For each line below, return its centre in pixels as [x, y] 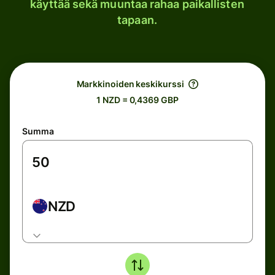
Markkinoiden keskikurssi [130, 84]
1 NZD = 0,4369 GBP [137, 100]
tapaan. [137, 20]
